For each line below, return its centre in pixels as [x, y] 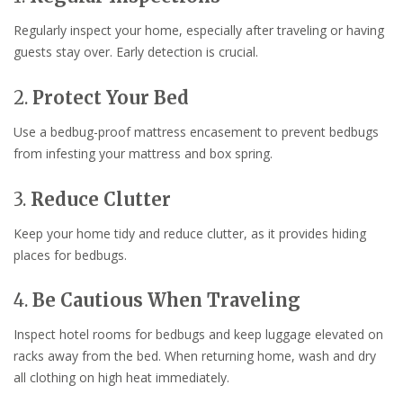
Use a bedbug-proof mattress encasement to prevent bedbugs [196, 131]
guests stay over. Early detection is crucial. [136, 51]
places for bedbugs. [70, 255]
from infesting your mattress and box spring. [143, 153]
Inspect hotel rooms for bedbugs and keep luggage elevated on [198, 335]
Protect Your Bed [111, 97]
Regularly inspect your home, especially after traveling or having [199, 30]
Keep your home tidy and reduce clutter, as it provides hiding [190, 233]
